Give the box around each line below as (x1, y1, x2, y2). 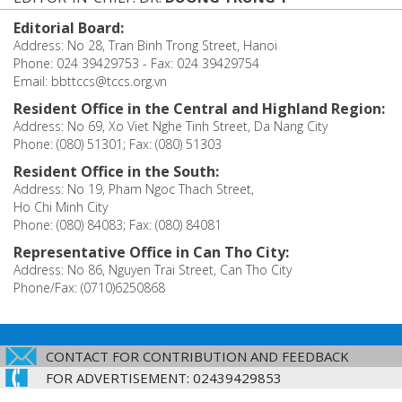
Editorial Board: (13, 18, 124, 39)
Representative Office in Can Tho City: (13, 242, 289, 263)
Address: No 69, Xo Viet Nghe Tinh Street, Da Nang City (13, 118, 328, 135)
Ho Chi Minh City (13, 198, 108, 216)
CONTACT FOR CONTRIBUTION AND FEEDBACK (46, 347, 349, 366)
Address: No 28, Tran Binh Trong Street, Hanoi (13, 37, 277, 55)
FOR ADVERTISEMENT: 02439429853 (46, 369, 282, 388)
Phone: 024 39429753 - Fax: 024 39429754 (13, 55, 259, 73)
